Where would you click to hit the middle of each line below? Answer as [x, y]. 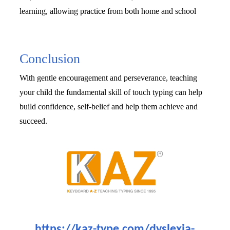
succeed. [35, 121]
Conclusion [50, 59]
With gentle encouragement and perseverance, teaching [109, 78]
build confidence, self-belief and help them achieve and [109, 107]
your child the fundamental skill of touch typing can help [111, 92]
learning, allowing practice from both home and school [108, 11]
